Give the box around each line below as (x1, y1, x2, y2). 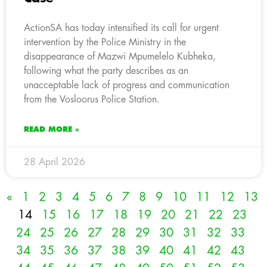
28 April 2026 (24, 157, 85, 167)
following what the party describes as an (24, 66, 188, 76)
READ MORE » (24, 125, 79, 133)
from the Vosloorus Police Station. (24, 94, 160, 104)
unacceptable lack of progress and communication (24, 80, 229, 90)
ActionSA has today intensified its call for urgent (24, 23, 219, 33)
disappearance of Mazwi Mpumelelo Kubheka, (24, 51, 216, 61)
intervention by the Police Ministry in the (24, 37, 186, 47)
